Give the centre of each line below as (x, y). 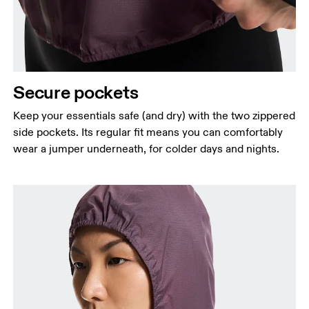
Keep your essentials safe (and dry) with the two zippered (154, 116)
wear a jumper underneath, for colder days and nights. (147, 149)
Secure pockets (76, 92)
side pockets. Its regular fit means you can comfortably (148, 133)
